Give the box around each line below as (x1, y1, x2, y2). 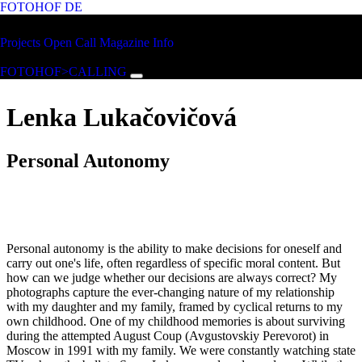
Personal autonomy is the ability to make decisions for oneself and (6, 241, 342, 255)
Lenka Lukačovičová (6, 103, 237, 133)
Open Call (44, 36, 96, 49)
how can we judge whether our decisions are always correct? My (6, 270, 337, 284)
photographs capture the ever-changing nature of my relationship (6, 284, 335, 299)
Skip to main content (6, 6, 111, 19)
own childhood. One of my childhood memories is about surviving (6, 314, 345, 328)
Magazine (99, 36, 149, 49)
